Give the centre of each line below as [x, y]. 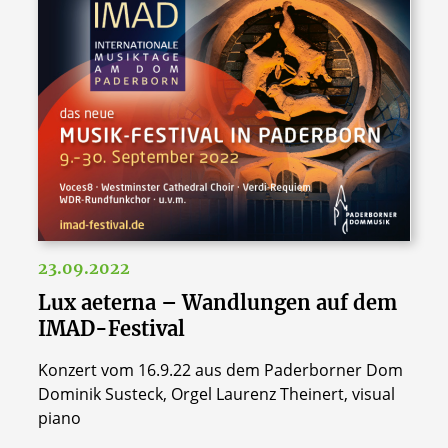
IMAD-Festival [111, 328]
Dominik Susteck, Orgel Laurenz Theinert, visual [216, 393]
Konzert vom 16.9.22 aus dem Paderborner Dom [220, 369]
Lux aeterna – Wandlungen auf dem [217, 302]
